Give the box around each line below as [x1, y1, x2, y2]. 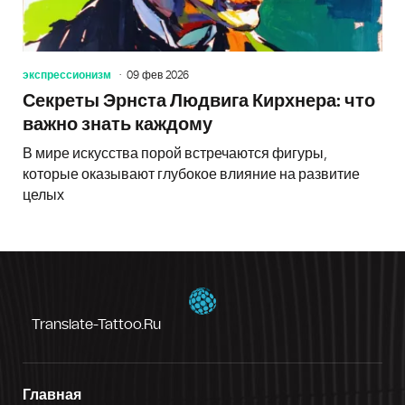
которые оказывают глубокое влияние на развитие [23, 166, 360, 182]
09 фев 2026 [127, 69, 189, 80]
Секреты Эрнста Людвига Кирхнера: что [23, 91, 375, 110]
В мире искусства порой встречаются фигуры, [23, 146, 327, 161]
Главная [23, 387, 81, 402]
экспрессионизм [23, 69, 111, 80]
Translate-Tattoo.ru [32, 316, 161, 332]
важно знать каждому [23, 115, 212, 134]
